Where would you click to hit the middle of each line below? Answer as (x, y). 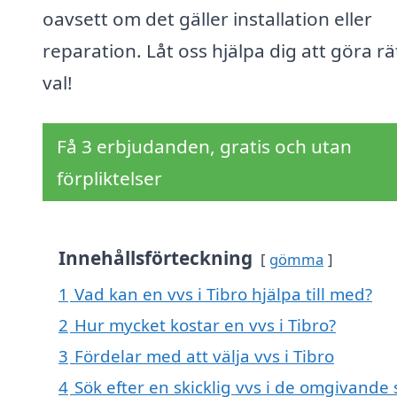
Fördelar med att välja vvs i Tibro (204, 356)
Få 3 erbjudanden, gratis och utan (204, 147)
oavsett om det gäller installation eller (207, 19)
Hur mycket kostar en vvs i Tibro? (205, 325)
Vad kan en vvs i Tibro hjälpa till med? (223, 294)
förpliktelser (109, 179)
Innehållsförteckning (156, 258)
